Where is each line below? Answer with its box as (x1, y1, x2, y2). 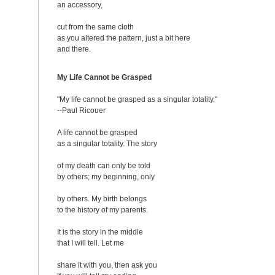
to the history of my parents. (57, 206, 148, 214)
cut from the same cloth (57, 23, 134, 31)
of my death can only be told (57, 161, 150, 170)
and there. (57, 45, 91, 53)
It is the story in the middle (57, 228, 143, 236)
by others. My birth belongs (57, 195, 147, 203)
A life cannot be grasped (57, 128, 137, 137)
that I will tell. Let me (57, 239, 124, 247)
